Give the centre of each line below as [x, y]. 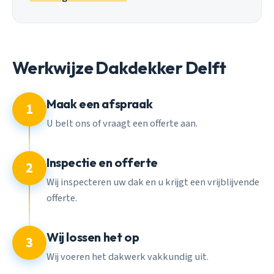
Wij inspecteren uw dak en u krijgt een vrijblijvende [153, 183]
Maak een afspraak [100, 103]
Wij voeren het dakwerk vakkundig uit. [128, 257]
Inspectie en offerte [102, 162]
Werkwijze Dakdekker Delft [119, 68]
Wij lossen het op [93, 237]
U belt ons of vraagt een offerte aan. [122, 124]
